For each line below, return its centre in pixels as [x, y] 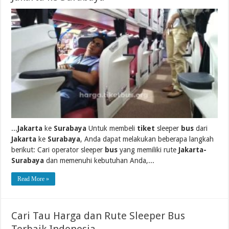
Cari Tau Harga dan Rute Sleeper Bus [98, 216]
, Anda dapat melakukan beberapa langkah [147, 139]
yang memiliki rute [148, 150]
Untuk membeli [112, 129]
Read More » [33, 179]
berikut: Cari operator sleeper [58, 150]
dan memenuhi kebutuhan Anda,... [99, 161]
